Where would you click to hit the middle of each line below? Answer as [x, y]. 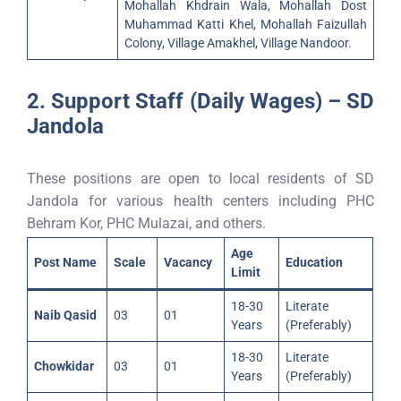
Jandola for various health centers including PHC [200, 201]
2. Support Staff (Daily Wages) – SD [200, 101]
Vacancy [188, 262]
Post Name [65, 262]
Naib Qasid [65, 315]
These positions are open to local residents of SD [200, 179]
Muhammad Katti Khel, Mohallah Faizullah [246, 24]
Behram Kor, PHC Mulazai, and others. [146, 223]
